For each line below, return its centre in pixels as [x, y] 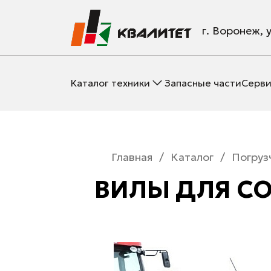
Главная [132, 157]
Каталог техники [110, 83]
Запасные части [203, 83]
